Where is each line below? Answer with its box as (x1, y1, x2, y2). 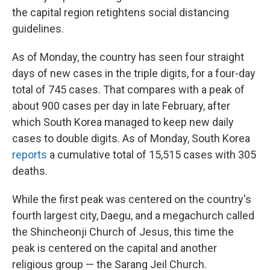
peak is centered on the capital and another (12, 242, 217, 254)
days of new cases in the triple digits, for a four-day (12, 67, 256, 80)
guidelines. (12, 22, 64, 35)
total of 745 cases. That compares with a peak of (12, 83, 245, 96)
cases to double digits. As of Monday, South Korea (12, 132, 250, 145)
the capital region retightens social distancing (12, 6, 229, 19)
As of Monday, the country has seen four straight (12, 51, 244, 63)
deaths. (12, 165, 48, 177)
